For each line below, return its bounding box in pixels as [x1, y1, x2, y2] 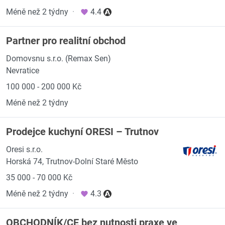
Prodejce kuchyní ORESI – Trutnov [6, 126, 159, 138]
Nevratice [6, 66, 39, 75]
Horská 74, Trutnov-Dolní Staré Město [6, 157, 138, 166]
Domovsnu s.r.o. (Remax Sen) [6, 54, 111, 63]
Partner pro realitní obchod [6, 35, 126, 47]
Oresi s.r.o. [6, 145, 43, 154]
